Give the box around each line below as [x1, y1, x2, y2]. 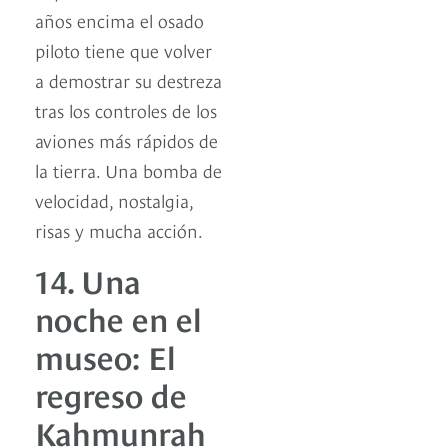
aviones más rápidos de [35, 126, 218, 152]
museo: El [35, 332, 176, 377]
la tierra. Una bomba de [35, 156, 222, 182]
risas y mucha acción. [35, 216, 203, 242]
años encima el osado [35, 6, 204, 32]
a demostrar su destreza [35, 66, 222, 92]
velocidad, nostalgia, [35, 186, 193, 212]
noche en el [35, 294, 202, 339]
